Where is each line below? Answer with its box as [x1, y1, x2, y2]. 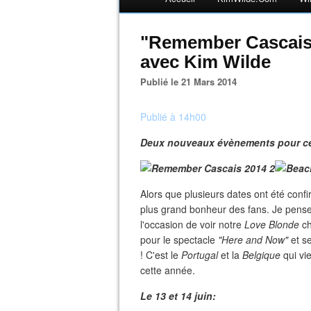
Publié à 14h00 [140, 110, 206, 124]
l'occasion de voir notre [140, 217, 244, 231]
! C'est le [140, 248, 181, 262]
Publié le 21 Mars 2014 [146, 75, 237, 88]
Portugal [181, 248, 218, 262]
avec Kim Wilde [140, 51, 271, 72]
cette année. [140, 263, 195, 277]
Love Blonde [244, 217, 299, 231]
